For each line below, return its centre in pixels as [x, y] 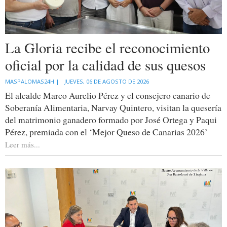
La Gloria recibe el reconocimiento [107, 48]
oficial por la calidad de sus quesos [105, 65]
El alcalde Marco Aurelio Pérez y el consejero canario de [108, 96]
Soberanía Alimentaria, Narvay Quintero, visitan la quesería [113, 108]
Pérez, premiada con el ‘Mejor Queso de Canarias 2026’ [106, 132]
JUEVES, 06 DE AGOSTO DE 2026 [107, 82]
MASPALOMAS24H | [32, 82]
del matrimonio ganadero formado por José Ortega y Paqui [111, 120]
